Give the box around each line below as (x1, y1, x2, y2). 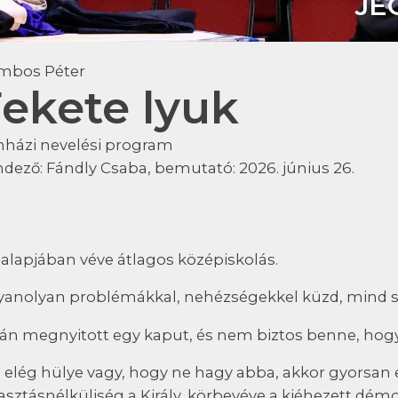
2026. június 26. (239, 159, 355, 177)
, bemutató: (147, 159, 240, 177)
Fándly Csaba (46, 159, 148, 177)
